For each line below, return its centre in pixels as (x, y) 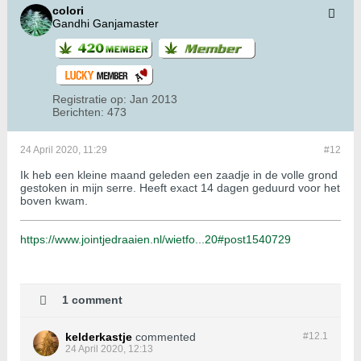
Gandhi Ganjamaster (106, 24)
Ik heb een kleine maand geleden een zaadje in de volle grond (179, 175)
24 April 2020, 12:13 (109, 349)
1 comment (92, 299)
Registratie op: (89, 100)
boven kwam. (54, 201)
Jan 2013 (154, 100)
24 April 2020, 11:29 (64, 150)
